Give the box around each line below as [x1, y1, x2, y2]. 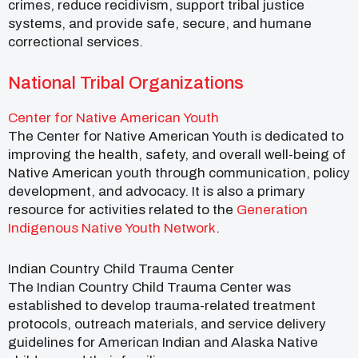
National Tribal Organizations [8, 74, 244, 93]
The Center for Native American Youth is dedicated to [8, 129, 344, 145]
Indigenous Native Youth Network [8, 221, 216, 237]
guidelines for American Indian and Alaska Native [8, 335, 318, 351]
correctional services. [8, 34, 143, 50]
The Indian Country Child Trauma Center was [8, 280, 291, 296]
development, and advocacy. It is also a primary [8, 184, 305, 200]
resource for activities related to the [8, 202, 237, 218]
